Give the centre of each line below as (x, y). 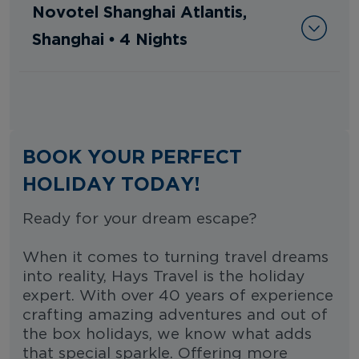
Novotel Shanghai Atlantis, (139, 11)
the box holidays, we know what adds (167, 334)
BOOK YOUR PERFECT (132, 156)
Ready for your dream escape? (139, 219)
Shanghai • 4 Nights (110, 38)
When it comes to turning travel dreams (175, 257)
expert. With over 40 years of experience (178, 296)
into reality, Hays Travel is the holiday (163, 276)
